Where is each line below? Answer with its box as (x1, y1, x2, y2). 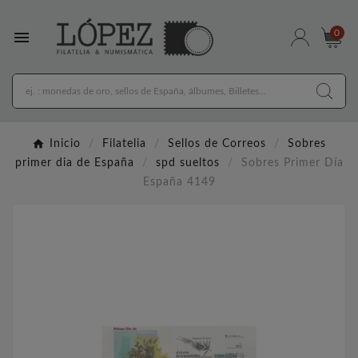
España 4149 (142, 177, 216, 189)
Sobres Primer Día (241, 157, 344, 169)
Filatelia (102, 138, 146, 150)
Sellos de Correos (168, 138, 266, 150)
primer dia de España (14, 157, 134, 169)
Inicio (50, 138, 81, 150)
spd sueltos (155, 157, 220, 169)
